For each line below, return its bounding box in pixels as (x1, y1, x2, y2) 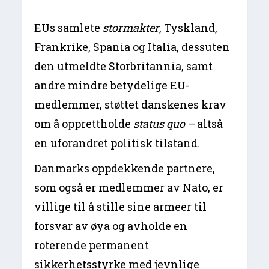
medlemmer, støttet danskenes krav (34, 97, 227, 112)
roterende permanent (34, 238, 150, 253)
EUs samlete (34, 20, 101, 35)
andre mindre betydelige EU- (34, 78, 190, 93)
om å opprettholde (34, 116, 131, 131)
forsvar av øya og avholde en (34, 219, 188, 234)
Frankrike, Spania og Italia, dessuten (34, 40, 231, 55)
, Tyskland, (159, 20, 218, 35)
